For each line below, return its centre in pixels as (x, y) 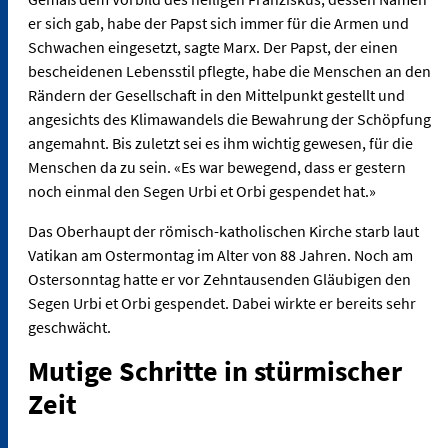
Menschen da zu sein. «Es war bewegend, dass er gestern (217, 167)
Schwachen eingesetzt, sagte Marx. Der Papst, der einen (213, 47)
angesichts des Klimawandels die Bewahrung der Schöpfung (229, 119)
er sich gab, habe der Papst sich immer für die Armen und (218, 23)
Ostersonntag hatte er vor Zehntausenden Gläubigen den (219, 279)
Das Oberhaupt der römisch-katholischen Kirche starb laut (223, 231)
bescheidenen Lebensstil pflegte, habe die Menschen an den (229, 71)
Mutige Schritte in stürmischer (215, 371)
